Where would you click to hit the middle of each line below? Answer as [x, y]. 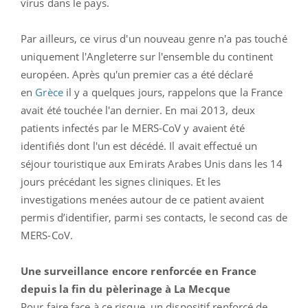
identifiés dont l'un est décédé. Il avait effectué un [139, 145]
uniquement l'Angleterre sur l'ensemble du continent [147, 56]
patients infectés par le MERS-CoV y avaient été [133, 128]
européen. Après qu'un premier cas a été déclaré [137, 74]
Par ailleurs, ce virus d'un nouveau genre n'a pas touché [154, 38]
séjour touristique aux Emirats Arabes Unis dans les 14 [152, 163]
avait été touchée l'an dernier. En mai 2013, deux [138, 110]
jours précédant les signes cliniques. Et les [121, 181]
